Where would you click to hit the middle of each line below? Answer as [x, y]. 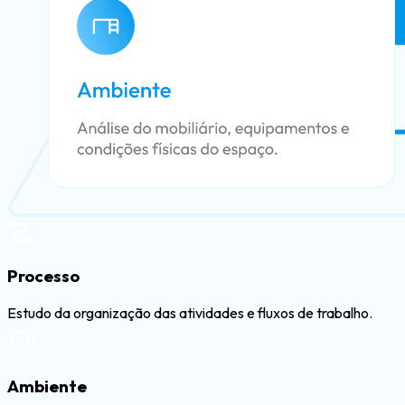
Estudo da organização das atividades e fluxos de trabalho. [190, 313]
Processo [43, 276]
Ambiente [47, 386]
